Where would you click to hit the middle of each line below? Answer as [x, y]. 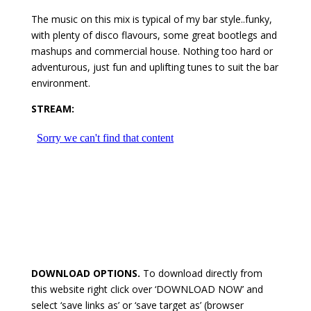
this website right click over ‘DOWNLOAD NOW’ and [147, 289]
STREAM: [52, 109]
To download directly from [201, 273]
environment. [60, 83]
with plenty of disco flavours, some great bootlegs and [154, 35]
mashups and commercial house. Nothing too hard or [152, 51]
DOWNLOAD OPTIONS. [85, 273]
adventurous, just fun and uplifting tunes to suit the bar [154, 67]
